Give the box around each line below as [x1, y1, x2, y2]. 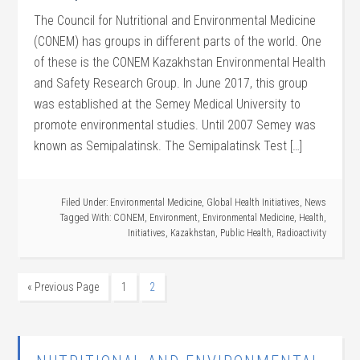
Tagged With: [59, 212, 113, 223]
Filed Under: [60, 197, 110, 208]
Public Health [219, 227, 272, 239]
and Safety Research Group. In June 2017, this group [34, 76, 309, 91]
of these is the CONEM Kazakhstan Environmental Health [34, 55, 326, 70]
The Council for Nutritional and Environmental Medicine [34, 13, 317, 28]
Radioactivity [276, 227, 326, 239]
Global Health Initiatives [206, 197, 300, 208]
